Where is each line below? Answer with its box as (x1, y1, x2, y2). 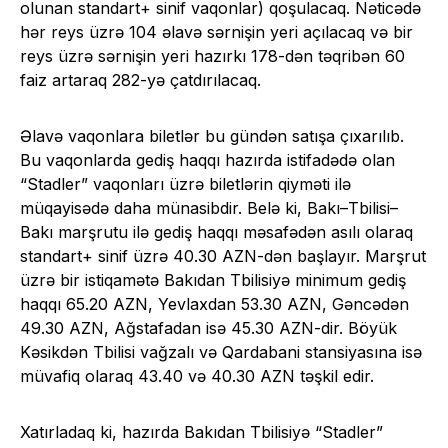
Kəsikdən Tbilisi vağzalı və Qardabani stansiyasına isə (20, 342, 422, 363)
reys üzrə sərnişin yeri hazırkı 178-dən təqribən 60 (20, 46, 405, 67)
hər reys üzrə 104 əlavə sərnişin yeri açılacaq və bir (20, 22, 413, 43)
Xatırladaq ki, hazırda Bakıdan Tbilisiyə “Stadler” (20, 422, 383, 443)
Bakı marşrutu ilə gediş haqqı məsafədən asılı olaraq (20, 222, 413, 243)
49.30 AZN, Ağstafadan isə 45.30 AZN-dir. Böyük (20, 318, 397, 339)
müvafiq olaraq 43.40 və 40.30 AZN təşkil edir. (20, 366, 374, 387)
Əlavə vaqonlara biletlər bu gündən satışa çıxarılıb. (20, 126, 404, 147)
